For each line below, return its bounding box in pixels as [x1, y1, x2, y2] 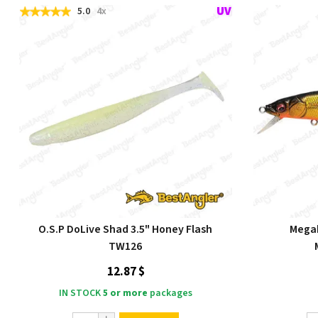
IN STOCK [59, 286, 101, 301]
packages [148, 286, 192, 301]
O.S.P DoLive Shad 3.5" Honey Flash [38, 221, 213, 238]
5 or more [103, 286, 148, 301]
